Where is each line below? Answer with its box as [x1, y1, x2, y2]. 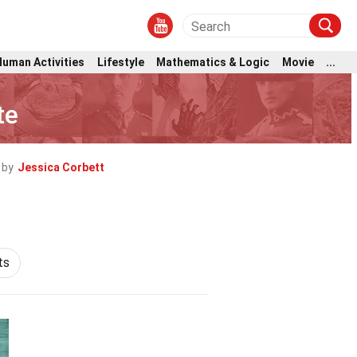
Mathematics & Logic [156, 55, 270, 69]
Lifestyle [96, 55, 144, 69]
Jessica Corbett [18, 161, 104, 174]
